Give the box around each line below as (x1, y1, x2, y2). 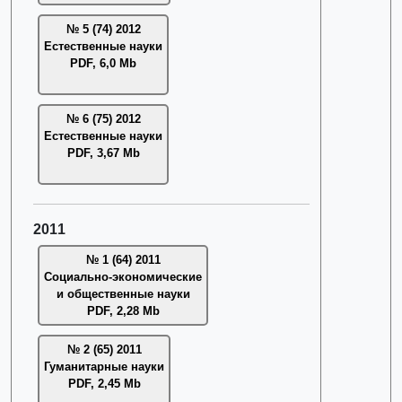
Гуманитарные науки (44, 360, 164, 373)
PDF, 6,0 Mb (70, 57, 136, 70)
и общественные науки (56, 287, 190, 301)
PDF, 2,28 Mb (86, 304, 160, 318)
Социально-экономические (44, 270, 202, 284)
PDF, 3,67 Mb (66, 146, 140, 160)
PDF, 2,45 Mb (67, 377, 141, 390)
